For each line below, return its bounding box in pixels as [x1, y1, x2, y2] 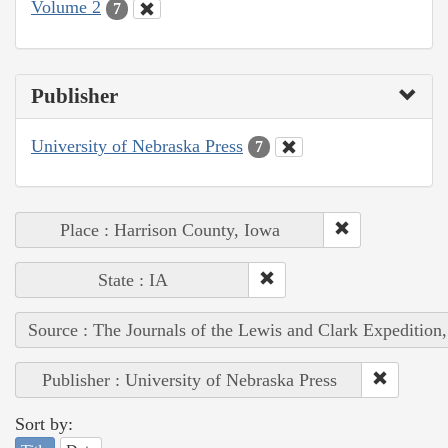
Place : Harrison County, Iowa [60, 220, 280, 241]
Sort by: [15, 414, 73, 435]
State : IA [97, 270, 168, 291]
